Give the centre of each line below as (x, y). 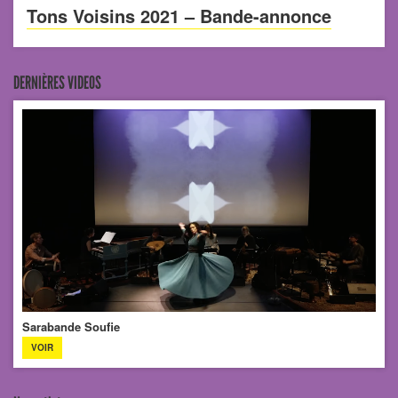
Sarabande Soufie (71, 326)
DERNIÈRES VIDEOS (57, 83)
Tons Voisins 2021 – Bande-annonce (179, 16)
